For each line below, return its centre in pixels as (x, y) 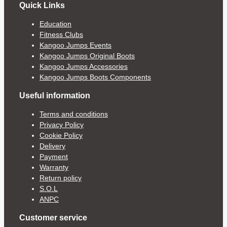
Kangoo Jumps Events (75, 45)
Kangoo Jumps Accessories (84, 67)
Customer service (53, 218)
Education (55, 24)
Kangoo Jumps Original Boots (87, 56)
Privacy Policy (62, 125)
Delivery (52, 146)
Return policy (61, 178)
